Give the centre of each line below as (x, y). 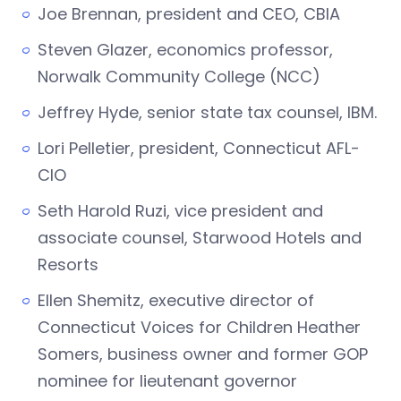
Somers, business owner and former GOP (203, 354)
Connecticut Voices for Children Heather (199, 328)
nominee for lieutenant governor (167, 381)
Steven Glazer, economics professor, (185, 50)
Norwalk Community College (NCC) (179, 77)
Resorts (68, 265)
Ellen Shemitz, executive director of (176, 301)
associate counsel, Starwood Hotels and (200, 238)
